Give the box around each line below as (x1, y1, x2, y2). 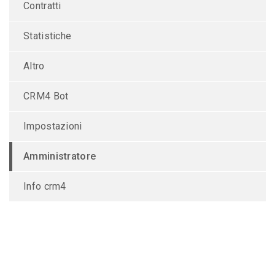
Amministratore (23, 150, 96, 162)
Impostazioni (23, 120, 82, 132)
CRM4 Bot (23, 90, 69, 102)
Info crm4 (23, 180, 66, 192)
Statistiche (23, 29, 72, 42)
